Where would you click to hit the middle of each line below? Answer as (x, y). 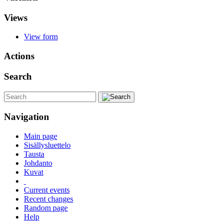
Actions (19, 56)
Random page (46, 208)
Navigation (27, 117)
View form (41, 37)
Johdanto (38, 163)
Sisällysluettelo (47, 145)
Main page (41, 136)
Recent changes (49, 199)
